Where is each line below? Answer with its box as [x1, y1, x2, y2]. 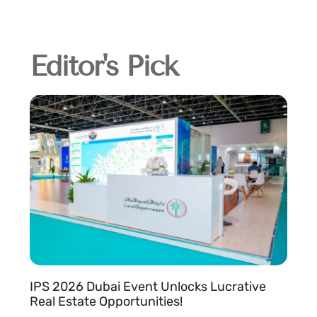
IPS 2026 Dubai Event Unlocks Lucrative [30, 278, 266, 294]
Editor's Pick [30, 50, 177, 83]
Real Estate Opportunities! [30, 293, 183, 309]
